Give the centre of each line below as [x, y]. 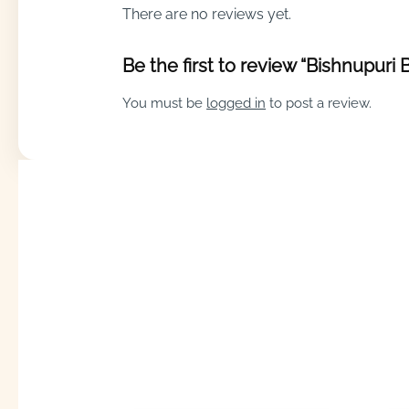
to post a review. [319, 104]
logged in [236, 104]
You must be [165, 104]
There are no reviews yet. [207, 15]
